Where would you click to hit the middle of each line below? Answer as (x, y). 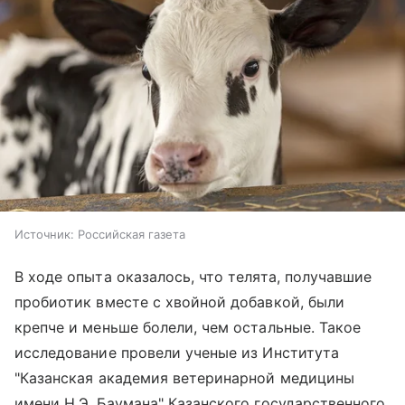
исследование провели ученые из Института (177, 352)
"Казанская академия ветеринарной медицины (184, 377)
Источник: (44, 234)
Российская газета (132, 234)
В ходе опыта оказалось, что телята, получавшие (193, 276)
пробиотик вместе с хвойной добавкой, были (179, 301)
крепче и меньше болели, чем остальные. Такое (188, 327)
